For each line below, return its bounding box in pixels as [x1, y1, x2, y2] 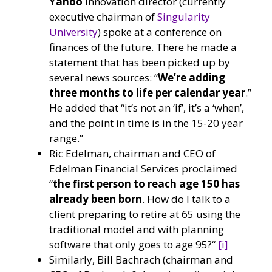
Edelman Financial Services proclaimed [49, 161, 237, 175]
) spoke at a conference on [98, 24, 222, 39]
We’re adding [158, 70, 225, 84]
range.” [49, 131, 83, 145]
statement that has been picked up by [49, 55, 230, 69]
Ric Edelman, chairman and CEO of [49, 146, 216, 160]
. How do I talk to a [142, 191, 231, 206]
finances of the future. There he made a [49, 39, 237, 54]
